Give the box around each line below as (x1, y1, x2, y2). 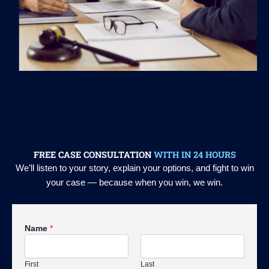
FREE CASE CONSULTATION (33, 148, 154, 160)
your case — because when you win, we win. (46, 177, 223, 187)
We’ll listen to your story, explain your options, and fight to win (15, 163, 254, 173)
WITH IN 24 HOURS (153, 148, 236, 160)
